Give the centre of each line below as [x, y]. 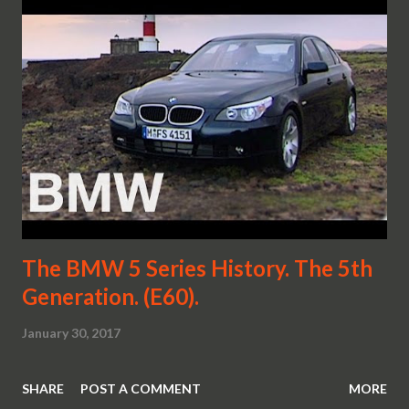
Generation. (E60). [110, 296]
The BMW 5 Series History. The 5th [197, 267]
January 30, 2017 [71, 332]
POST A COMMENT [141, 388]
